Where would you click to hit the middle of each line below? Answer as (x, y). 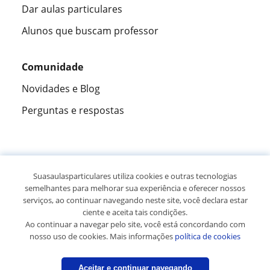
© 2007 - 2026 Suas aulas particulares (135, 227)
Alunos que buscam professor (90, 31)
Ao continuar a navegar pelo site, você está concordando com (135, 224)
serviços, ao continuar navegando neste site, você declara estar (135, 200)
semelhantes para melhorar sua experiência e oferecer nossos (135, 188)
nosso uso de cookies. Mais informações (102, 236)
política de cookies (208, 236)
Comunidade (52, 67)
